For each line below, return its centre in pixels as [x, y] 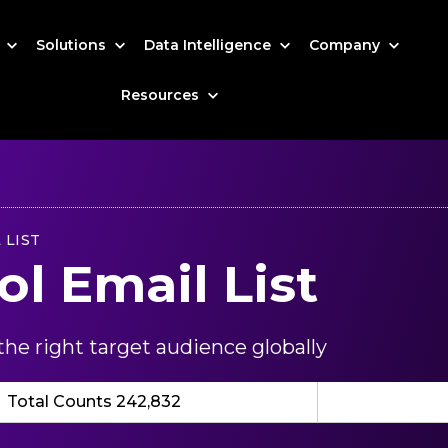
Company [347, 45]
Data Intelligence [210, 45]
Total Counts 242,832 [93, 402]
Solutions [73, 45]
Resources [162, 95]
